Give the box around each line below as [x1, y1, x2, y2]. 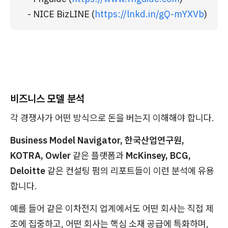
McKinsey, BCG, [126, 149, 191, 161]
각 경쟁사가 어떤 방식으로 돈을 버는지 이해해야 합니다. [10, 111, 214, 124]
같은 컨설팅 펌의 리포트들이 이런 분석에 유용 [45, 164, 214, 177]
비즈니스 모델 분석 [10, 91, 84, 105]
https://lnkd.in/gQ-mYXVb [95, 8, 204, 20]
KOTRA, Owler [10, 149, 71, 161]
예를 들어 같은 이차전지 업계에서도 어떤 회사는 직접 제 [10, 202, 214, 214]
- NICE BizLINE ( [27, 8, 95, 20]
